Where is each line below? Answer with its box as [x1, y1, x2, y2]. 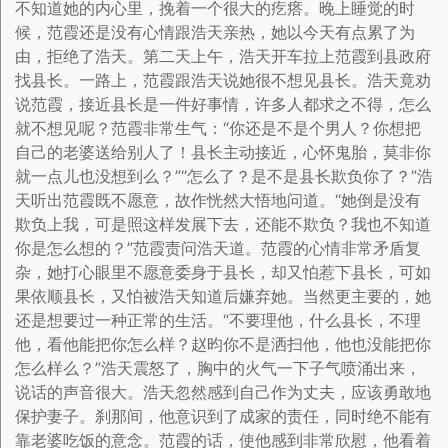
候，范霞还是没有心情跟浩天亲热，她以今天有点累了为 [15, 22, 415, 42]
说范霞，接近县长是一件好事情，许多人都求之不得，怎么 [15, 94, 431, 114]
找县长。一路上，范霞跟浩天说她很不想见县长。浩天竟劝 [15, 70, 431, 90]
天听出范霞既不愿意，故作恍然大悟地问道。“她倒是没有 [15, 190, 421, 210]
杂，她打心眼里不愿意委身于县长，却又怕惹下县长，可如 [15, 262, 431, 282]
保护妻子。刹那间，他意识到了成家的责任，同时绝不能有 [15, 406, 431, 426]
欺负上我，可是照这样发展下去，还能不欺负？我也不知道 [15, 214, 431, 234]
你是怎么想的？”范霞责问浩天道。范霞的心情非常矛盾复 [15, 238, 421, 258]
